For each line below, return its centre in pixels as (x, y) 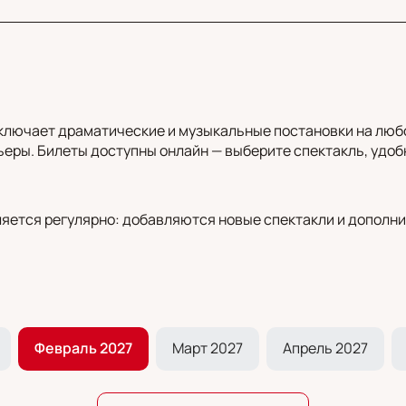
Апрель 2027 (325, 348)
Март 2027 (207, 348)
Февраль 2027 (83, 348)
